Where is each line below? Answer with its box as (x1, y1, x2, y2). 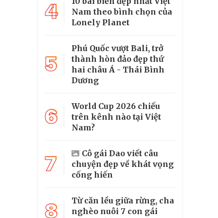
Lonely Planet (72, 17, 129, 27)
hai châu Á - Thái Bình (72, 64, 164, 74)
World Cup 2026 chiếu (72, 101, 160, 111)
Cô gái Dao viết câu (82, 148, 158, 158)
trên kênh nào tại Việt (72, 111, 161, 122)
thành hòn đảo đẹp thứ (72, 54, 163, 64)
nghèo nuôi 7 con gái (72, 206, 158, 216)
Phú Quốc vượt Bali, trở (72, 43, 163, 53)
